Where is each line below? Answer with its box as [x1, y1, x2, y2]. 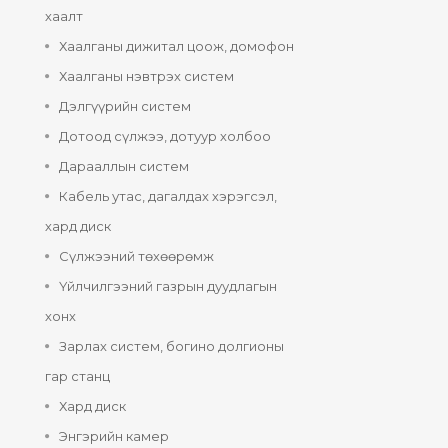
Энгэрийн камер [59, 428, 169, 445]
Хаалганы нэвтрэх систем [59, 68, 234, 85]
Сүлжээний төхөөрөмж [59, 248, 214, 265]
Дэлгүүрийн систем [59, 98, 191, 115]
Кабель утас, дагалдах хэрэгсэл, [59, 188, 277, 205]
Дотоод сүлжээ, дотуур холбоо [59, 128, 271, 145]
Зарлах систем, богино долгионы [59, 338, 284, 355]
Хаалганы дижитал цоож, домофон [59, 38, 294, 55]
